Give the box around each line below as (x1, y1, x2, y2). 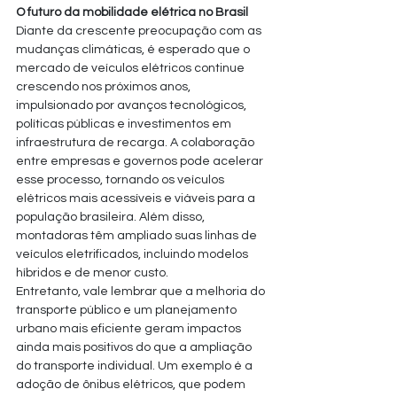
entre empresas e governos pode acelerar (16, 155, 266, 167)
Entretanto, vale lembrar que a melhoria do (16, 285, 268, 298)
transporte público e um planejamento (16, 304, 239, 316)
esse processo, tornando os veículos (16, 174, 227, 186)
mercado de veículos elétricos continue (16, 62, 247, 74)
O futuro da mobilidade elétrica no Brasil (16, 6, 248, 19)
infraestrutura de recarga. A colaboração (16, 136, 257, 149)
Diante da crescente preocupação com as (16, 25, 264, 37)
